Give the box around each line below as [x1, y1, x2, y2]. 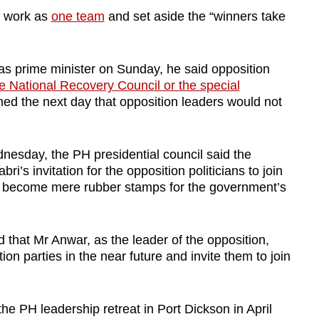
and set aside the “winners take [104, 9, 286, 24]
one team [51, 9, 105, 24]
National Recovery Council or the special [9, 78, 240, 93]
